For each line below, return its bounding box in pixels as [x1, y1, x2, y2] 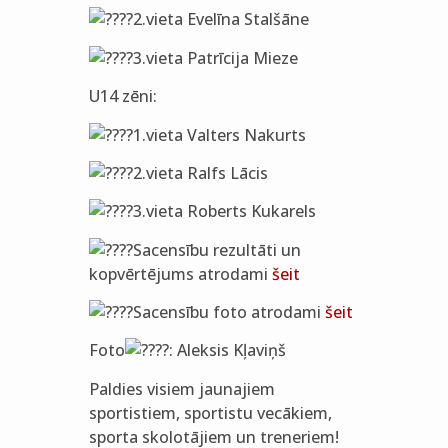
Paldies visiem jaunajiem [88, 377, 275, 400]
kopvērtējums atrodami [88, 262, 272, 285]
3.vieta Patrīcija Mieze [132, 46, 298, 69]
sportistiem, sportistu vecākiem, [88, 401, 332, 424]
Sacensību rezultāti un [132, 238, 301, 261]
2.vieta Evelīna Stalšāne [132, 8, 309, 31]
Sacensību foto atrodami [132, 301, 325, 324]
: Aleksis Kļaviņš [168, 339, 286, 362]
